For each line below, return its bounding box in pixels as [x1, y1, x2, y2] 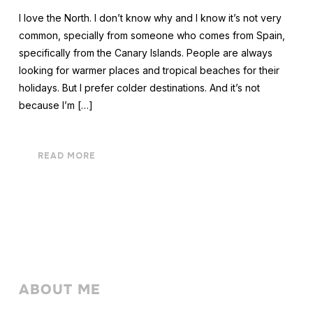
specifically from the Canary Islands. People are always [18, 47, 272, 59]
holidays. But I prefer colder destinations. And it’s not [18, 82, 260, 94]
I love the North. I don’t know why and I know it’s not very [18, 12, 282, 24]
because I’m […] [18, 99, 93, 112]
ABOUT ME [18, 281, 101, 299]
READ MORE [37, 150, 96, 162]
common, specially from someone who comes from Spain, [18, 29, 285, 42]
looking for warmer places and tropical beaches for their [18, 64, 279, 77]
